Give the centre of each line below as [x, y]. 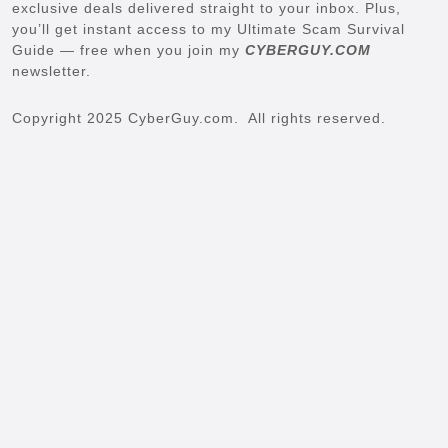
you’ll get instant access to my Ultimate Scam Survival [208, 28]
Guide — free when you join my [128, 49]
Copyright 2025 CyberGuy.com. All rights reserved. [199, 117]
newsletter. [54, 70]
